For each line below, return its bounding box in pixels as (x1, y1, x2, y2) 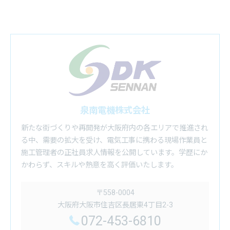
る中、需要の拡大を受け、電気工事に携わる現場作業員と (21, 136, 207, 145)
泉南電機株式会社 (80, 105, 150, 116)
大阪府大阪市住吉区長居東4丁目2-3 (57, 200, 173, 209)
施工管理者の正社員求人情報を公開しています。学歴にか (21, 148, 207, 157)
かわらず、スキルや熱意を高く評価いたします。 (21, 160, 178, 169)
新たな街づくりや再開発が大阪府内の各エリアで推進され (21, 123, 208, 132)
